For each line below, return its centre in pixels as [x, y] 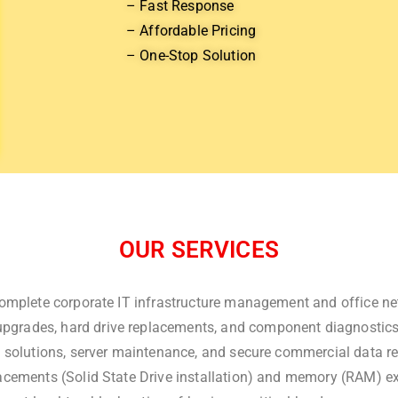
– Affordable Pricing [193, 31]
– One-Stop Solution [193, 56]
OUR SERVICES [199, 250]
